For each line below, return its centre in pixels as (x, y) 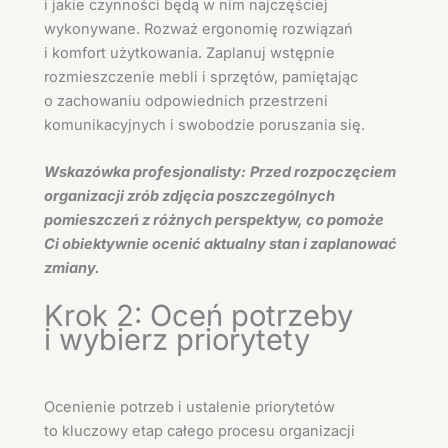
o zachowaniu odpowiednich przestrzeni (186, 101)
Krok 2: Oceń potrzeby (198, 315)
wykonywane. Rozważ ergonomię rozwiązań (198, 29)
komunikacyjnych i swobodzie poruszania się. (204, 125)
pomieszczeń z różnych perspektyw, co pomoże (214, 220)
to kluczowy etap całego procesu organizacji (199, 431)
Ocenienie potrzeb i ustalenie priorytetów (189, 407)
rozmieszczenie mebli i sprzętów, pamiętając (201, 77)
